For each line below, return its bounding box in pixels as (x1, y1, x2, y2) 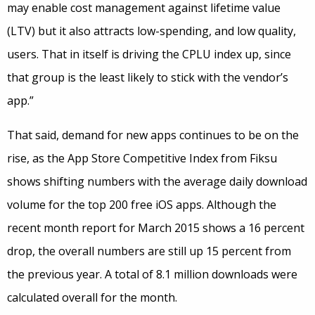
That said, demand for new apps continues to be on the (7, 127, 299, 143)
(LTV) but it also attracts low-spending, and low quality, (7, 23, 296, 39)
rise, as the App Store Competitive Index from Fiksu (7, 150, 277, 166)
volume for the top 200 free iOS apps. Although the (7, 197, 276, 212)
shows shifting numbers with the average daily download (7, 174, 307, 189)
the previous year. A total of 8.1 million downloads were (7, 266, 297, 282)
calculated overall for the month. (7, 290, 177, 305)
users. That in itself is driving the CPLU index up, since (7, 46, 291, 62)
